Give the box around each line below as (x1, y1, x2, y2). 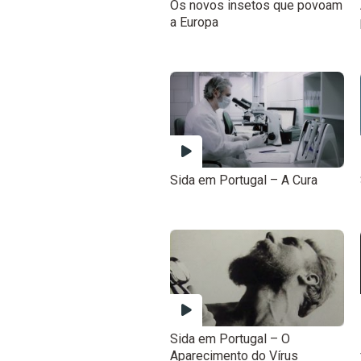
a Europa (170, 14, 219, 30)
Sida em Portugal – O (170, 330, 291, 346)
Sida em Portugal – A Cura (170, 172, 318, 189)
